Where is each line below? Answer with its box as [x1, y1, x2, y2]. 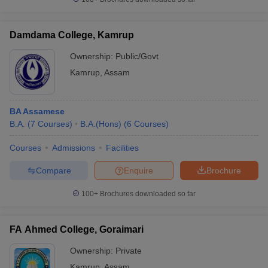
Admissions [52, 143, 95, 153]
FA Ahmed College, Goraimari [10, 224, 144, 234]
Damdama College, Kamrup [10, 30, 134, 40]
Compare [35, 165, 71, 175]
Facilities [106, 143, 139, 153]
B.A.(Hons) [80, 119, 121, 129]
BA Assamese [10, 106, 65, 116]
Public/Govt [115, 51, 159, 61]
